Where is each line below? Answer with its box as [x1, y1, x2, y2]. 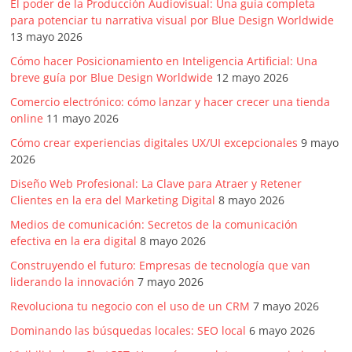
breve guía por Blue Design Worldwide [10, 70, 214, 86]
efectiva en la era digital [10, 233, 137, 249]
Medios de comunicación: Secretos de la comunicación [10, 217, 299, 233]
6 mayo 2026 [249, 323, 316, 339]
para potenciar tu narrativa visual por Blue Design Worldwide [10, 13, 335, 28]
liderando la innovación [10, 274, 135, 290]
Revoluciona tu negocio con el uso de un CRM [10, 299, 251, 314]
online [10, 111, 44, 126]
